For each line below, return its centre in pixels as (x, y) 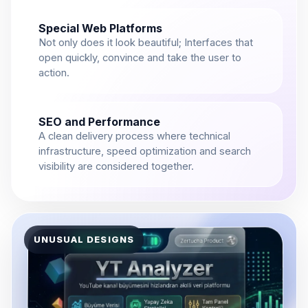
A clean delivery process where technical (134, 136)
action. (54, 73)
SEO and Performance (99, 122)
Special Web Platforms (100, 29)
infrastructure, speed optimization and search (145, 152)
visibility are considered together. (116, 167)
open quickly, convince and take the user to (140, 58)
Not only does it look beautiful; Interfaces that (146, 43)
